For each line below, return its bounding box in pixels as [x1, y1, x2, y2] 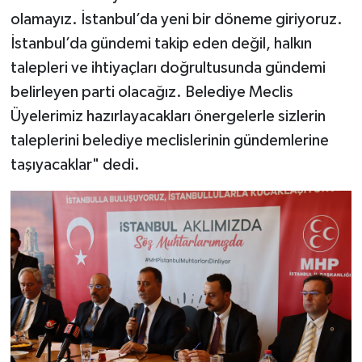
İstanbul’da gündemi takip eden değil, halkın [10, 35, 312, 52]
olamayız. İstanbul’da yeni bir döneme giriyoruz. [10, 11, 343, 27]
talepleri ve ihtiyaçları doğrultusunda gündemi [10, 59, 326, 76]
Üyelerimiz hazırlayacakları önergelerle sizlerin [10, 107, 326, 124]
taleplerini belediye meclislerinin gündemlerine [10, 132, 329, 149]
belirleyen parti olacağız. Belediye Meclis [10, 83, 293, 100]
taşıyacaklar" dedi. [10, 156, 140, 173]
